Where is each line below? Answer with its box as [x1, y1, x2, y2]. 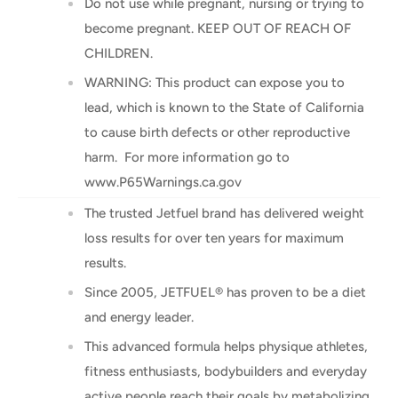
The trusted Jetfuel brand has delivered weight [84, 204, 364, 221]
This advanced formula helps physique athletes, [84, 338, 368, 354]
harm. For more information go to [84, 148, 290, 165]
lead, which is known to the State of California [84, 99, 364, 115]
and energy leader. [84, 308, 194, 325]
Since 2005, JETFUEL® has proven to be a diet [84, 283, 366, 300]
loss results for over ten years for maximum [84, 229, 344, 246]
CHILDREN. [84, 44, 153, 61]
